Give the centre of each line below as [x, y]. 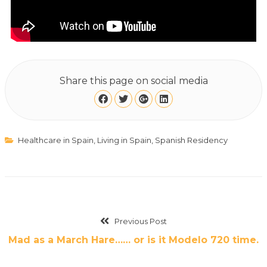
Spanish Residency [191, 140]
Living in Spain [124, 140]
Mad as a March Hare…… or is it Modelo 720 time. [133, 240]
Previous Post [140, 221]
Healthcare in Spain [55, 140]
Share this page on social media [133, 81]
